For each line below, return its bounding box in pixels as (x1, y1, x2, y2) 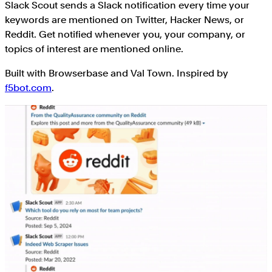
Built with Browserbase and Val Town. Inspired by (5, 67, 228, 79)
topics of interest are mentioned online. (5, 42, 183, 55)
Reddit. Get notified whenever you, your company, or (5, 28, 245, 40)
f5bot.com (5, 81, 52, 93)
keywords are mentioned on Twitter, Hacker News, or (5, 13, 244, 25)
